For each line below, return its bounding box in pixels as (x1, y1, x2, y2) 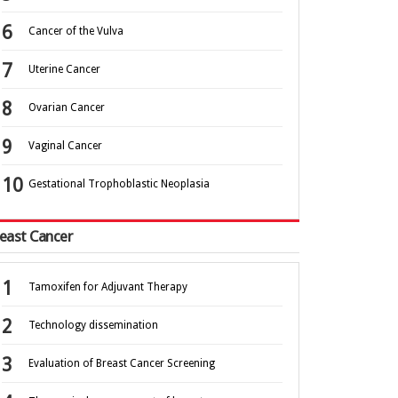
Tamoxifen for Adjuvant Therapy (28, 281, 187, 294)
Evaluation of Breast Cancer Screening (28, 357, 215, 370)
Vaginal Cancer (28, 139, 102, 153)
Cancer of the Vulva (28, 25, 123, 38)
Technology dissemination (28, 319, 158, 332)
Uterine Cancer (28, 63, 100, 76)
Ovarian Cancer (28, 101, 105, 115)
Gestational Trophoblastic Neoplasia (28, 178, 210, 191)
